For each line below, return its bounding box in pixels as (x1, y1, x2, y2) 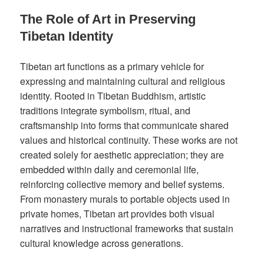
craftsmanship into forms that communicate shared (20, 118, 229, 133)
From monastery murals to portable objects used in (20, 192, 230, 206)
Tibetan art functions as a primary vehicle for (20, 60, 204, 74)
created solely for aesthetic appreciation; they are (20, 148, 225, 162)
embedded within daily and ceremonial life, (20, 163, 199, 177)
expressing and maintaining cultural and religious (20, 74, 226, 88)
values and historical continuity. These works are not (20, 133, 238, 147)
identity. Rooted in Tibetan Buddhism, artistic (20, 89, 206, 103)
